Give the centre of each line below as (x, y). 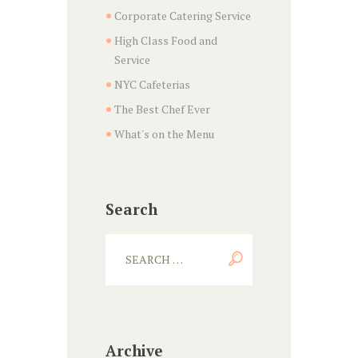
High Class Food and (165, 41)
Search (131, 209)
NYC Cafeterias (152, 85)
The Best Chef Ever (162, 109)
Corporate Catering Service (182, 16)
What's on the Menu (164, 134)
